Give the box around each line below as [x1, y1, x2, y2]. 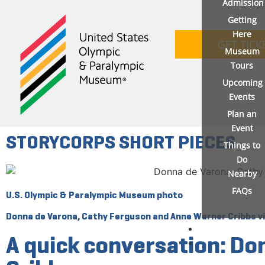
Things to [224, 140, 261, 151]
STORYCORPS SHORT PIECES [6, 130, 235, 154]
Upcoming [222, 77, 263, 88]
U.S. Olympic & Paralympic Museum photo [6, 189, 183, 201]
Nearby [227, 168, 257, 179]
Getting [227, 14, 257, 25]
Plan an [227, 108, 257, 119]
